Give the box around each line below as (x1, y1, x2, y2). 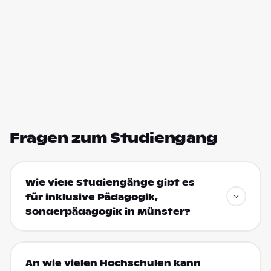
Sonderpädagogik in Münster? (25, 206, 191, 217)
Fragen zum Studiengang (10, 129, 218, 146)
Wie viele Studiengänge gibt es (25, 177, 195, 188)
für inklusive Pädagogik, (25, 191, 158, 203)
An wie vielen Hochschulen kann (25, 257, 201, 269)
